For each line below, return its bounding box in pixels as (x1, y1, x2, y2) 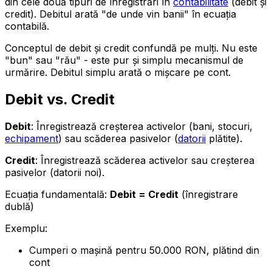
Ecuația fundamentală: (5, 188, 110, 200)
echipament (5, 132, 58, 144)
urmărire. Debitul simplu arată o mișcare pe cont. (5, 66, 231, 78)
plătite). (206, 132, 242, 144)
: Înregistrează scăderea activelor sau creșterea (35, 154, 254, 166)
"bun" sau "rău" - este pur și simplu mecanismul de (5, 53, 243, 66)
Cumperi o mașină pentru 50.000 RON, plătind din (29, 243, 259, 256)
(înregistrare (178, 188, 238, 200)
